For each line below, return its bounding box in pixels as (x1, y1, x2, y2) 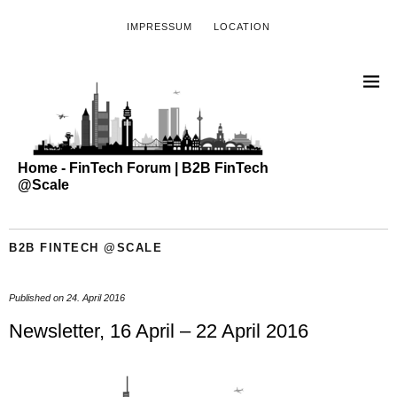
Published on (9, 292, 66, 303)
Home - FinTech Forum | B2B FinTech (18, 160, 269, 175)
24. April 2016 (66, 292, 125, 303)
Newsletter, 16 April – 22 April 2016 (9, 319, 308, 342)
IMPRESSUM (127, 21, 192, 32)
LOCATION (214, 21, 270, 32)
